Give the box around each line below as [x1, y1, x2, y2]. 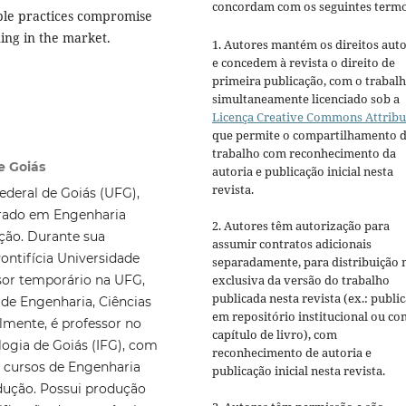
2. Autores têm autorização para [212, 217, 390, 235]
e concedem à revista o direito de [212, 54, 395, 72]
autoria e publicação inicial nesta [212, 163, 393, 180]
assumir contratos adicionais [212, 236, 372, 253]
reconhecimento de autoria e [212, 344, 372, 362]
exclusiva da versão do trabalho [212, 272, 390, 289]
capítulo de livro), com [212, 326, 337, 343]
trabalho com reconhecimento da [212, 145, 396, 162]
